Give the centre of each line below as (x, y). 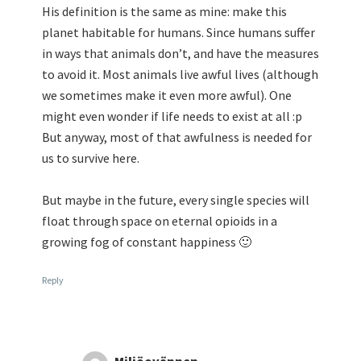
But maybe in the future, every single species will (176, 199)
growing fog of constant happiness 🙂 (147, 241)
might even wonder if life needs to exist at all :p (172, 116)
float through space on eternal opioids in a (160, 220)
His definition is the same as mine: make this (164, 12)
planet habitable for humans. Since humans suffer (178, 33)
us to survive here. (91, 158)
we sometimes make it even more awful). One (167, 95)
